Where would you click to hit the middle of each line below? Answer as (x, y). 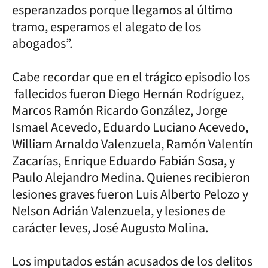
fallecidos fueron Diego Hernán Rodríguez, (128, 94)
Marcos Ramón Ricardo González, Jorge (120, 110)
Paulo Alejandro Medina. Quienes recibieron (131, 177)
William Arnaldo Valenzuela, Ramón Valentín (133, 144)
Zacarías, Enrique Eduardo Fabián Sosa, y (124, 161)
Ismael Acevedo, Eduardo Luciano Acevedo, (130, 127)
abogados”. (43, 43)
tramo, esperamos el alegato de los (106, 27)
